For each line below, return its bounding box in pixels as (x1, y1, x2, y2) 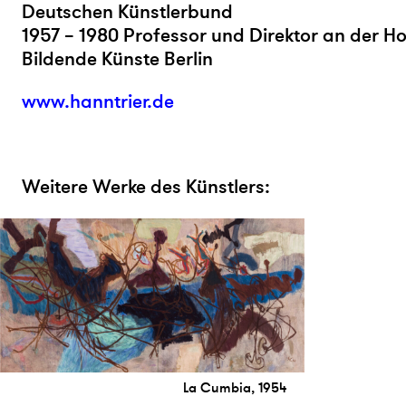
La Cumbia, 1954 (183, 380, 286, 398)
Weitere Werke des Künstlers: (22, 174, 270, 199)
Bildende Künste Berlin (22, 46, 213, 72)
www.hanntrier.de (22, 89, 174, 114)
